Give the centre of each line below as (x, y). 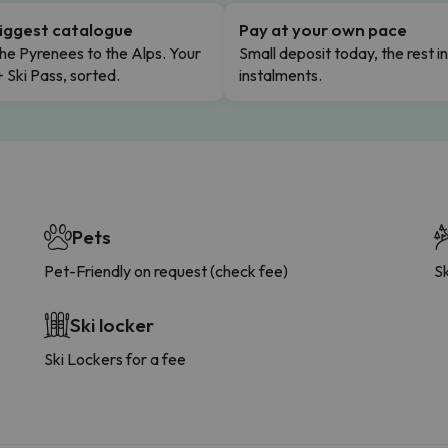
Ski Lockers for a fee (115, 358)
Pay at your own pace (323, 29)
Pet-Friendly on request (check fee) (166, 270)
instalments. (280, 74)
